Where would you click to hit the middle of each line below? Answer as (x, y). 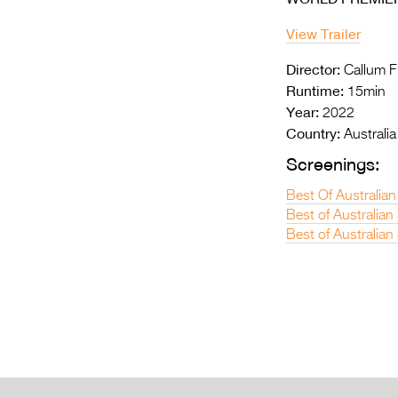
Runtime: (315, 91)
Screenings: (333, 164)
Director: (313, 69)
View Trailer (323, 34)
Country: (313, 133)
